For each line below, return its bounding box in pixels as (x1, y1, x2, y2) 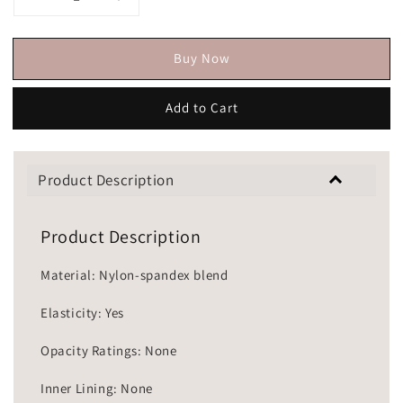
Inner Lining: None (40, 380, 153, 398)
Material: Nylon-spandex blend (40, 266, 228, 284)
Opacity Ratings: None (40, 342, 177, 360)
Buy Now (173, 49, 230, 67)
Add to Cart (165, 98, 238, 116)
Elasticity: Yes (40, 304, 124, 322)
